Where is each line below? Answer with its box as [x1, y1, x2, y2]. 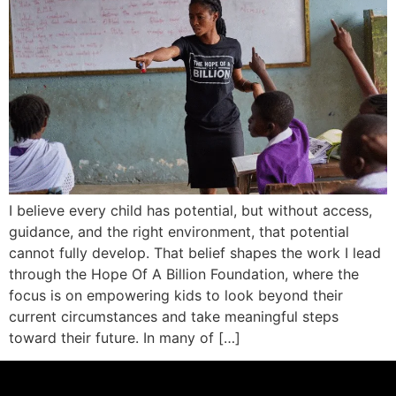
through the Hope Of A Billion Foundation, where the [9, 265, 359, 283]
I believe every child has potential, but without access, [9, 202, 372, 219]
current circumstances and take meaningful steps [9, 308, 339, 325]
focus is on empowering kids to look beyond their [9, 286, 343, 304]
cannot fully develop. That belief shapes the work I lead [9, 244, 381, 262]
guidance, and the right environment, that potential [9, 223, 349, 240]
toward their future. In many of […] [9, 329, 240, 346]
